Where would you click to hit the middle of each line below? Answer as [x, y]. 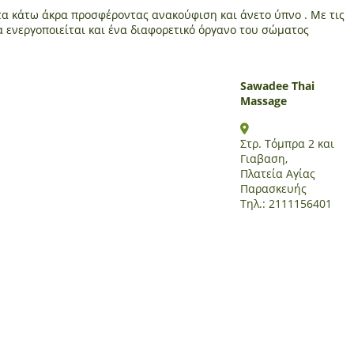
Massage [263, 100]
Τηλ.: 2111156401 [286, 203]
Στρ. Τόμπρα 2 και [287, 143]
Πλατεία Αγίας [277, 173]
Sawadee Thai [277, 85]
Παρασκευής [273, 188]
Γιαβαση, [264, 158]
